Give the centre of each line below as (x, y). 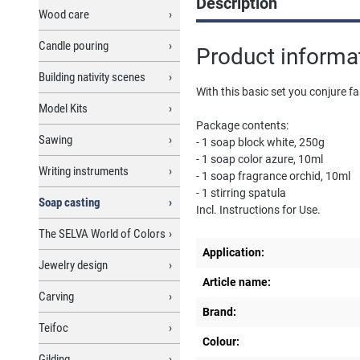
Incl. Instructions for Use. (258, 209)
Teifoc (53, 327)
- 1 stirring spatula (241, 192)
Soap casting (70, 202)
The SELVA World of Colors (102, 233)
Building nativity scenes (92, 77)
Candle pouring (74, 45)
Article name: (237, 282)
